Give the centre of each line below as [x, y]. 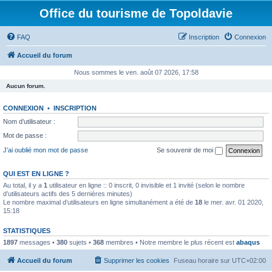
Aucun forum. [26, 86]
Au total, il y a [23, 185]
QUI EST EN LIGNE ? [36, 173]
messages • [37, 242]
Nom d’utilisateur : [29, 121]
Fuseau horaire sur [203, 260]
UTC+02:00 [249, 260]
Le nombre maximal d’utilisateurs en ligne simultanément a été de [99, 202]
